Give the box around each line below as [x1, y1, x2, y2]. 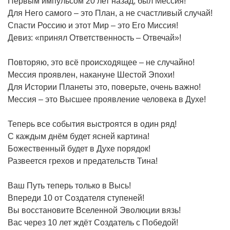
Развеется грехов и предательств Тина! [8, 156, 158, 165]
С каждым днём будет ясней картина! [8, 131, 149, 141]
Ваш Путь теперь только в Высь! [8, 181, 131, 190]
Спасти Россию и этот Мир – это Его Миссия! [8, 21, 178, 30]
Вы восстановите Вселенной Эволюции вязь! [8, 205, 181, 215]
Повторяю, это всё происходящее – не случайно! [8, 57, 195, 67]
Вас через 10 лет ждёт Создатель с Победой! [8, 218, 178, 227]
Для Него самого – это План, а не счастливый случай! [8, 8, 213, 17]
